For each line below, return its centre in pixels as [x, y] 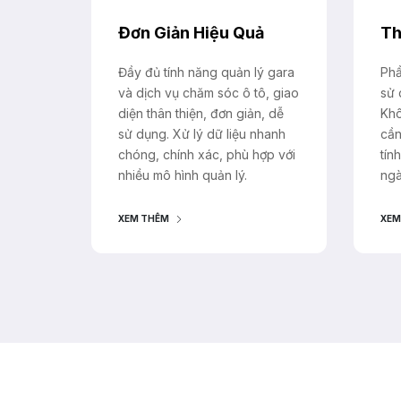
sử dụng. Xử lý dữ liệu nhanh [202, 134]
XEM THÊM [144, 219]
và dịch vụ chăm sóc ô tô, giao [209, 93]
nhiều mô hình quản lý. [183, 175]
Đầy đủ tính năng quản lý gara [206, 73]
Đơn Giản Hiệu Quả [191, 33]
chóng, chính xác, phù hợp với [207, 155]
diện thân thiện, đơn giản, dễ [201, 114]
